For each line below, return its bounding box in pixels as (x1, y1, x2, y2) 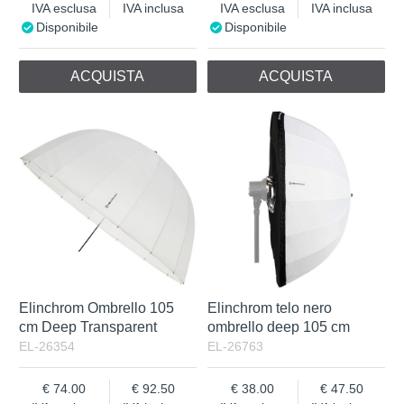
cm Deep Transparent (19, 318, 158, 335)
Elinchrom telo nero (207, 299, 333, 316)
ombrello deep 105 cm (207, 318, 351, 335)
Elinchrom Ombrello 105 (19, 299, 175, 316)
